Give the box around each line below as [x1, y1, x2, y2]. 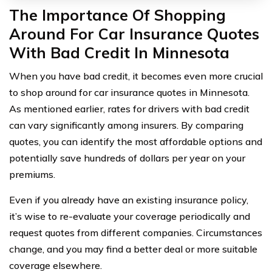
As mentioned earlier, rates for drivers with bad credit [9, 103, 250, 115]
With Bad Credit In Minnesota [9, 43, 229, 63]
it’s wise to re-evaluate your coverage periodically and [9, 210, 250, 223]
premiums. [9, 168, 55, 181]
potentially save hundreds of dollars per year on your [9, 152, 245, 165]
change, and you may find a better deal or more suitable [9, 243, 257, 256]
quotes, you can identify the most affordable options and [9, 135, 262, 148]
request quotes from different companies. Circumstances [9, 226, 262, 239]
